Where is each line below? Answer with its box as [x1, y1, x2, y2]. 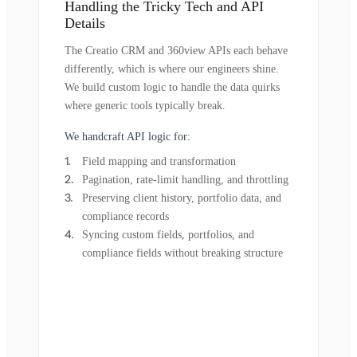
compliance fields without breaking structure [82, 246, 283, 259]
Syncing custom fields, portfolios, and [82, 228, 254, 241]
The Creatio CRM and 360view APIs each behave [65, 44, 288, 57]
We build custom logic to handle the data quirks [65, 80, 280, 93]
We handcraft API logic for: [65, 130, 190, 143]
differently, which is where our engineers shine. [65, 62, 279, 75]
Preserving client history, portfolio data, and [82, 191, 281, 204]
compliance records [82, 210, 169, 222]
